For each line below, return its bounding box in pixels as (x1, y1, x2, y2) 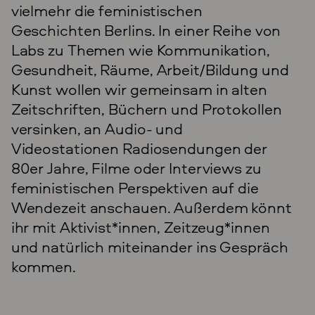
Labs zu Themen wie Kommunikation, (11, 39, 271, 60)
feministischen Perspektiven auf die (11, 176, 259, 198)
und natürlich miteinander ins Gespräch (11, 236, 288, 257)
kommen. (11, 255, 76, 277)
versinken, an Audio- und (11, 117, 184, 139)
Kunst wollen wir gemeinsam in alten (11, 78, 267, 100)
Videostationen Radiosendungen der (11, 137, 268, 159)
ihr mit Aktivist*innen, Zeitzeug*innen (11, 216, 270, 238)
